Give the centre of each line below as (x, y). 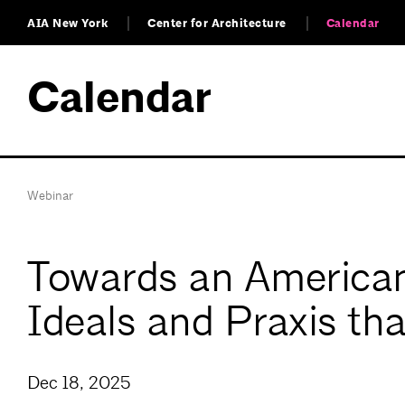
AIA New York (67, 24)
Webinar (50, 195)
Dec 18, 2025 (79, 383)
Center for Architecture (217, 24)
